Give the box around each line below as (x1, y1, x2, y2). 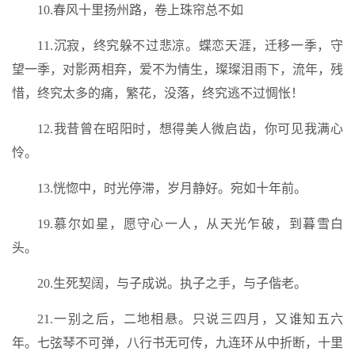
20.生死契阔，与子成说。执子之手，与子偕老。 (37, 277, 307, 290)
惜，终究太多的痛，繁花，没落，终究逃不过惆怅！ (12, 86, 303, 100)
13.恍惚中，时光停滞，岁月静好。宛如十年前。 (37, 181, 307, 195)
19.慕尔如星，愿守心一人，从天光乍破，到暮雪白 (37, 217, 343, 231)
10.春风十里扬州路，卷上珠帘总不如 (37, 3, 243, 17)
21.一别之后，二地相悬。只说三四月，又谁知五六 (37, 312, 343, 326)
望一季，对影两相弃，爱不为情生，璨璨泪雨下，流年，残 (12, 63, 343, 76)
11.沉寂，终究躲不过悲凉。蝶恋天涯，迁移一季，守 (37, 39, 343, 52)
